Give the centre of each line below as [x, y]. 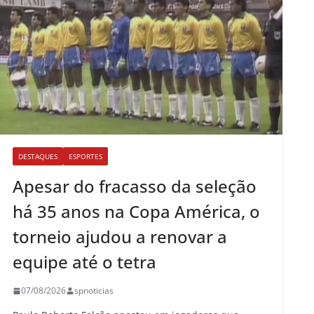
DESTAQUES [38, 157]
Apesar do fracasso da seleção [135, 186]
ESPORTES [86, 157]
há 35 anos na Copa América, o [136, 212]
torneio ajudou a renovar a [120, 237]
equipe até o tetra [84, 262]
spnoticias [94, 291]
